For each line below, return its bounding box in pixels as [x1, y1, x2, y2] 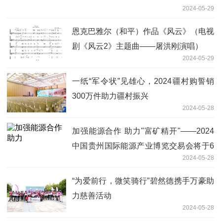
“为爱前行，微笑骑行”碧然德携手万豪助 [72, 176, 214, 185]
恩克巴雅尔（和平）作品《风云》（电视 [72, 27, 214, 36]
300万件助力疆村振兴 [72, 91, 148, 100]
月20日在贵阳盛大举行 [72, 156, 152, 165]
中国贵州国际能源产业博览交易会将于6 [72, 141, 214, 150]
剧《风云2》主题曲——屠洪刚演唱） [72, 41, 203, 50]
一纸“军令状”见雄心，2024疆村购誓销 [72, 76, 214, 85]
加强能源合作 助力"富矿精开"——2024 [72, 126, 214, 135]
